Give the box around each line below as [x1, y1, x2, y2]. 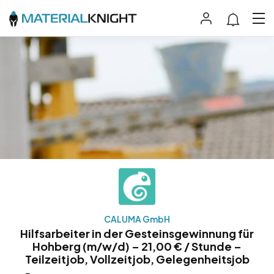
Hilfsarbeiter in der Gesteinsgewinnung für [20, 226, 254, 241]
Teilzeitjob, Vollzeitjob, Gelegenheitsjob [24, 252, 250, 267]
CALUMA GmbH [104, 213, 170, 225]
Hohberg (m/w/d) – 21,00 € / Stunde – [32, 239, 242, 254]
